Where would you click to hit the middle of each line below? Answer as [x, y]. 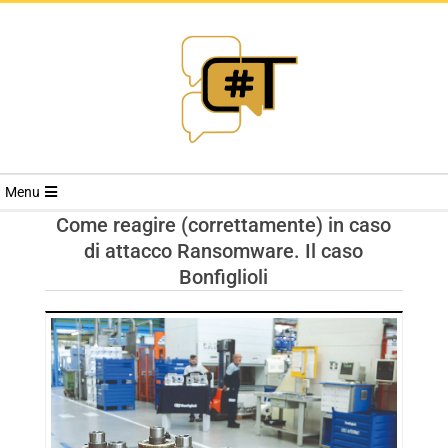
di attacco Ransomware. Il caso [224, 251]
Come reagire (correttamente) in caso [224, 225]
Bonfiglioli [224, 277]
